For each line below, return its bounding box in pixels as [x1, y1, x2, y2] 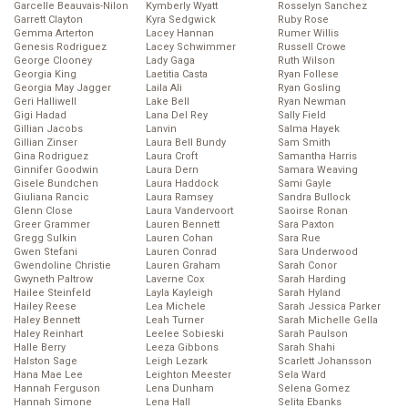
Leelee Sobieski [146, 328, 224, 341]
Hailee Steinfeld [14, 287, 91, 300]
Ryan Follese [278, 68, 339, 81]
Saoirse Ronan [278, 205, 348, 218]
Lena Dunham [146, 382, 214, 395]
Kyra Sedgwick [146, 14, 216, 26]
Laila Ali [146, 82, 182, 95]
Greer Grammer [14, 219, 90, 231]
